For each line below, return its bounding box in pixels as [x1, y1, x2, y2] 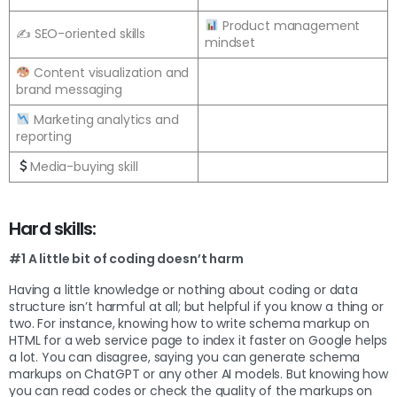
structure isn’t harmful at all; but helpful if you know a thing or [9, 297, 384, 315]
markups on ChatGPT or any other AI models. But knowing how [9, 364, 388, 383]
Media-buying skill [29, 157, 138, 175]
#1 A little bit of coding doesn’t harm [9, 249, 244, 268]
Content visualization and [29, 63, 190, 82]
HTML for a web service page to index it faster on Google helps [9, 331, 388, 349]
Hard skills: [9, 215, 97, 241]
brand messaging [16, 80, 122, 98]
